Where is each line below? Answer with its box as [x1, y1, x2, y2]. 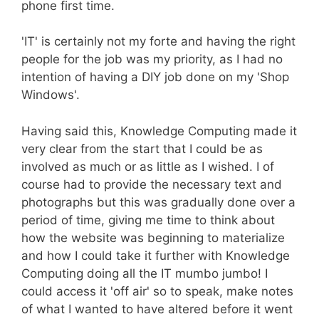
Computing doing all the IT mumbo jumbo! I [21, 266, 268, 281]
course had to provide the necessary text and [21, 177, 282, 192]
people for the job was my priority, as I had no [21, 52, 283, 66]
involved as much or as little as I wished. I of [21, 159, 274, 174]
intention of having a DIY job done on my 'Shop [21, 70, 289, 84]
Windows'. [21, 88, 80, 102]
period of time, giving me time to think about [21, 212, 275, 227]
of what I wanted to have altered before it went [21, 301, 293, 316]
